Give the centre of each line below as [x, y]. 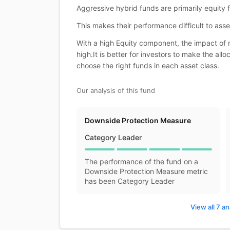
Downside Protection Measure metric [146, 171]
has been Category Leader [130, 181]
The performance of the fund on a [141, 161]
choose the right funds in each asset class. [148, 65]
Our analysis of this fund [116, 90]
